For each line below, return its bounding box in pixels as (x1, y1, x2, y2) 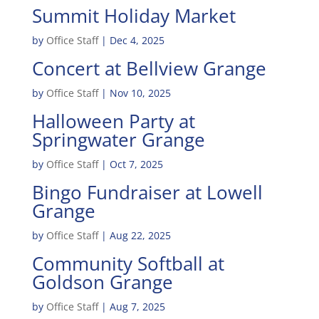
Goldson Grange (31, 269, 173, 295)
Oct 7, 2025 (109, 157, 163, 171)
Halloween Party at (31, 108, 195, 134)
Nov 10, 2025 (109, 86, 171, 100)
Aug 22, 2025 (109, 229, 171, 242)
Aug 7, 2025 (109, 300, 165, 313)
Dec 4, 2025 (109, 33, 164, 47)
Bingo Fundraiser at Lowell (31, 179, 263, 205)
